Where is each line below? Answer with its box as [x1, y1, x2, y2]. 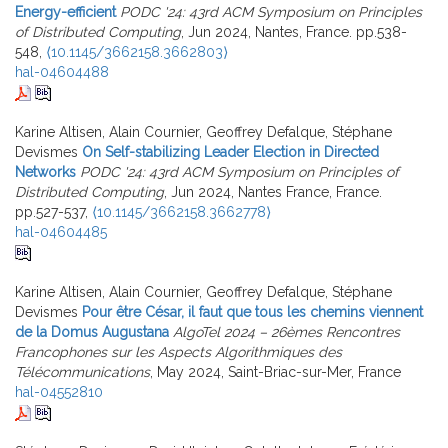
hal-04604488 [15, 63, 109, 80]
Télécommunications [15, 363, 150, 380]
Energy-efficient [15, 3, 116, 20]
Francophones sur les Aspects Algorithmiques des [15, 343, 342, 360]
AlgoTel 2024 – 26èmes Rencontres [173, 323, 400, 340]
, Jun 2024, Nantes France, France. [164, 183, 382, 200]
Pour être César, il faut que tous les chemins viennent [82, 303, 423, 320]
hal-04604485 [15, 223, 107, 240]
